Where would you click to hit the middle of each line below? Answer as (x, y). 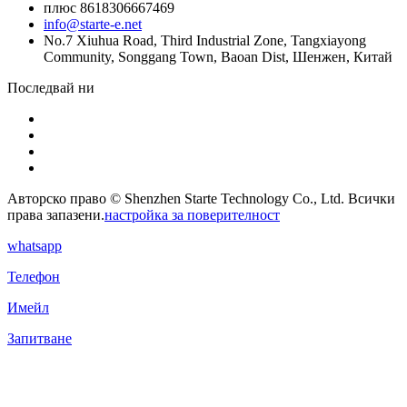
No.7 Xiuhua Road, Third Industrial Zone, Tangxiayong (205, 41)
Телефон (34, 277)
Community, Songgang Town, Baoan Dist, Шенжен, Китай (218, 57)
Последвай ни (51, 88)
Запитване (40, 339)
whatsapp (35, 246)
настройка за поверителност (192, 215)
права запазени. (56, 215)
